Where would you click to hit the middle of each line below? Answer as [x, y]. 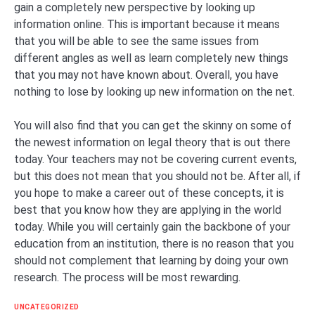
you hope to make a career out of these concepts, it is [149, 193]
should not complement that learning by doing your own [151, 260]
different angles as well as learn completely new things [151, 58]
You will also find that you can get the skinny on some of [153, 125]
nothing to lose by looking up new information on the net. [154, 91]
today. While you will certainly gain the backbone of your [152, 226]
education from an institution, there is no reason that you [154, 243]
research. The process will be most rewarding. [127, 277]
